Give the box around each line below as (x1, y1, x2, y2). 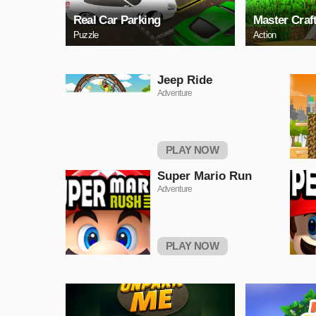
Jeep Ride (157, 73, 212, 87)
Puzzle (73, 29, 99, 40)
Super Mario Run (157, 169, 252, 183)
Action (253, 29, 276, 40)
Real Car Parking (73, 13, 161, 27)
